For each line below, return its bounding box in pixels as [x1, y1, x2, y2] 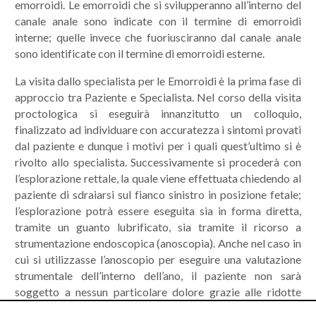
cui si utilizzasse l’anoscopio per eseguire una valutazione [15, 253, 301, 266]
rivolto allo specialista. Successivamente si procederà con [15, 155, 301, 169]
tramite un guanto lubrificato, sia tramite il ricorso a [15, 220, 301, 233]
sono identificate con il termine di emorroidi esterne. [15, 47, 265, 60]
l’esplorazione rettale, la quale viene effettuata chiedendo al [15, 171, 301, 185]
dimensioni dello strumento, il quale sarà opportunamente [15, 301, 301, 315]
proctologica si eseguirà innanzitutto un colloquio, [15, 107, 301, 120]
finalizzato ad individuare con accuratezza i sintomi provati [15, 123, 301, 136]
